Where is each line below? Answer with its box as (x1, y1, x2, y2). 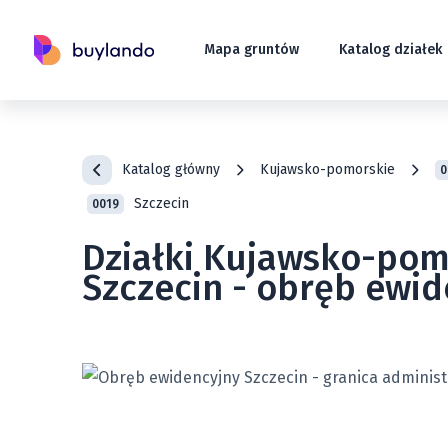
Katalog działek (338, 41, 442, 58)
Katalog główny (122, 161, 220, 178)
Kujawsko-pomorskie (260, 161, 395, 178)
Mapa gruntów (203, 41, 299, 58)
